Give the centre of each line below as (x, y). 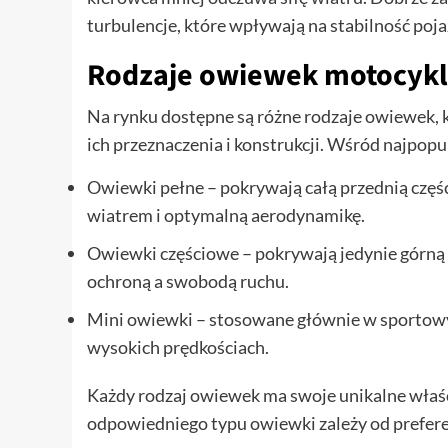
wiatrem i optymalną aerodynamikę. (226, 214)
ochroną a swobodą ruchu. (188, 280)
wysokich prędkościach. (178, 346)
